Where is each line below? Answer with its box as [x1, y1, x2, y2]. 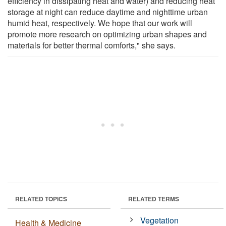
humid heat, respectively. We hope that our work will [8, 17, 192, 29]
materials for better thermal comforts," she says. [8, 39, 176, 51]
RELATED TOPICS [15, 194, 67, 203]
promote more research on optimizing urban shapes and [8, 28, 207, 40]
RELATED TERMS [128, 194, 179, 203]
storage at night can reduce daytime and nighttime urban [8, 6, 208, 18]
